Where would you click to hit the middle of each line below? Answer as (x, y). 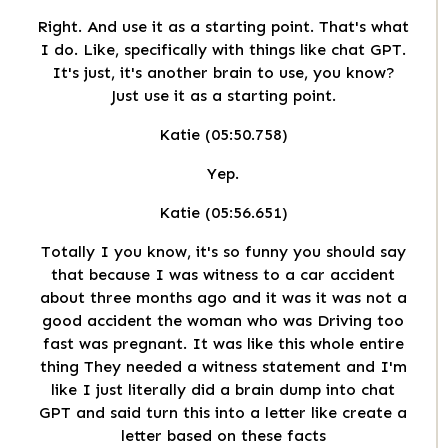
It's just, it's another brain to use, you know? (223, 73)
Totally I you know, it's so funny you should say (223, 252)
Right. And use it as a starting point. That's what (223, 27)
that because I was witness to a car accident (223, 275)
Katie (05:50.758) (223, 135)
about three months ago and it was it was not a (223, 298)
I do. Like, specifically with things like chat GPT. (223, 50)
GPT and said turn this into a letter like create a (223, 413)
